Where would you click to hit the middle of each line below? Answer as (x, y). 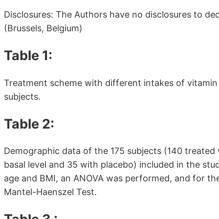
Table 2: (29, 124)
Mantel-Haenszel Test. (50, 192)
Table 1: (28, 56)
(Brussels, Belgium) (43, 28)
